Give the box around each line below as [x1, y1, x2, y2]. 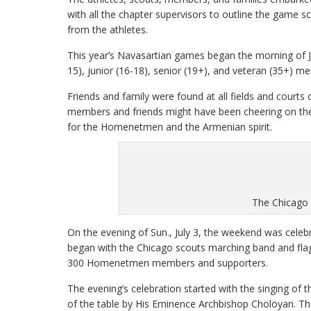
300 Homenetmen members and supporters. [67, 256, 268, 269]
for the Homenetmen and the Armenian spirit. [67, 120, 272, 133]
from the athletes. [67, 23, 148, 36]
